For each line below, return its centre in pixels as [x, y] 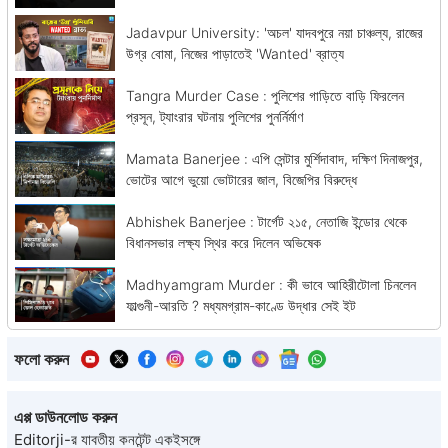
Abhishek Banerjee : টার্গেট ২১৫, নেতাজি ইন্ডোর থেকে [266, 221]
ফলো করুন [41, 359]
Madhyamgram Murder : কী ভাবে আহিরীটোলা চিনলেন [270, 284]
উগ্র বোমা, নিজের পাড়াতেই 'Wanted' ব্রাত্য [234, 54]
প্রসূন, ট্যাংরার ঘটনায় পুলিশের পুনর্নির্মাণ [214, 117]
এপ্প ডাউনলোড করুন [65, 416]
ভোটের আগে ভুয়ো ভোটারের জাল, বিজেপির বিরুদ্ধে [241, 179]
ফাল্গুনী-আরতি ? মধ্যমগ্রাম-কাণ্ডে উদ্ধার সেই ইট [240, 305]
